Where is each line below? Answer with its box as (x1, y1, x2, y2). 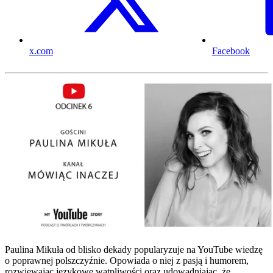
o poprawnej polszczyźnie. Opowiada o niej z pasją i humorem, (5, 255, 249, 266)
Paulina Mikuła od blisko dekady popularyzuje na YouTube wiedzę (5, 244, 263, 255)
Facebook (212, 46, 250, 57)
